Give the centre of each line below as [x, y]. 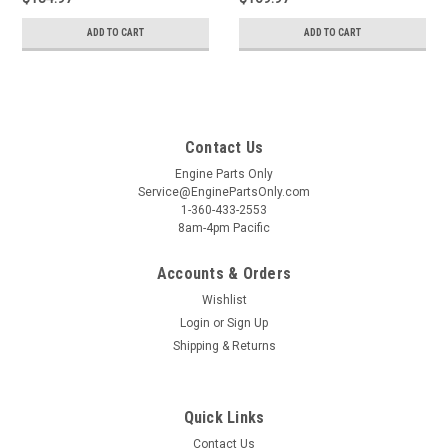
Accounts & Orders [224, 274]
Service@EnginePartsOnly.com [224, 192]
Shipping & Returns [224, 346]
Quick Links [224, 418]
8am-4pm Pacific [224, 228]
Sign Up [248, 323]
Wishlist [224, 300]
